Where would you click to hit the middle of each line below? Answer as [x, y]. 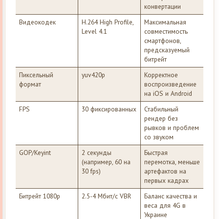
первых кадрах [166, 181]
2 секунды [96, 153]
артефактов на [165, 171]
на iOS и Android [168, 94]
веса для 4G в [165, 206]
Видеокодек [37, 22]
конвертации [162, 7]
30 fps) [91, 171]
